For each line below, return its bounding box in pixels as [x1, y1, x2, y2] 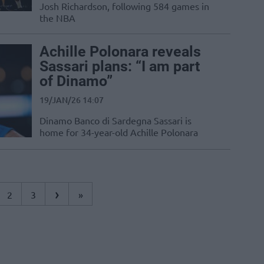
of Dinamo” [39, 72, 113, 90]
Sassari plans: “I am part [39, 58, 200, 75]
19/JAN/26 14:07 [39, 94, 104, 106]
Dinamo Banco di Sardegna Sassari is [39, 114, 192, 127]
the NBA [39, 12, 75, 24]
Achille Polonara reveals [39, 43, 201, 61]
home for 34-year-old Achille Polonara [39, 126, 198, 138]
